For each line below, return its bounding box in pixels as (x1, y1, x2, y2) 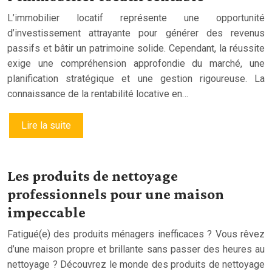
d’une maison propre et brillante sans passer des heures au (7, 243, 265, 255)
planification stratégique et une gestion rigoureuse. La (7, 72, 265, 84)
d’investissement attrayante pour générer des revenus (7, 27, 265, 39)
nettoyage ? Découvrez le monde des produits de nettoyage (7, 258, 265, 270)
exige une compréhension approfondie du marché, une (7, 57, 265, 69)
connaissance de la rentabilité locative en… (7, 87, 188, 100)
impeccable (7, 203, 86, 220)
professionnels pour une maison (7, 185, 224, 202)
